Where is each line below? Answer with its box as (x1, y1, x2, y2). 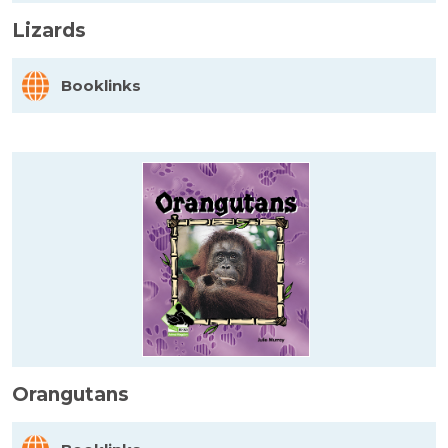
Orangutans (12, 382, 129, 406)
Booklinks (61, 75, 141, 95)
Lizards (12, 18, 86, 42)
